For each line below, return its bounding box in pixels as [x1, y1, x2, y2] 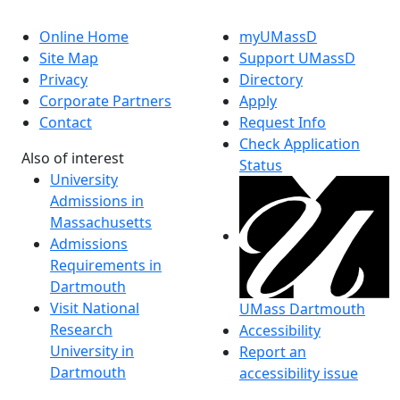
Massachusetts [50, 212, 152, 232]
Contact [39, 112, 92, 132]
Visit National [50, 297, 139, 318]
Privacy [39, 69, 87, 89]
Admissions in [50, 190, 144, 211]
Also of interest [21, 147, 124, 168]
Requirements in [50, 254, 162, 275]
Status [239, 154, 282, 175]
